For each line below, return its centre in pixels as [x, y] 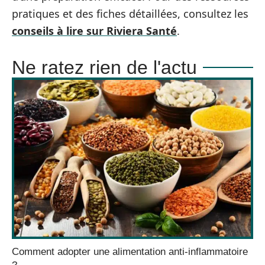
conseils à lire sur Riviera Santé [94, 30]
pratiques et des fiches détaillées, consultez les [130, 13]
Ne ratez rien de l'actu [104, 67]
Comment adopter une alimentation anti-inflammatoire [130, 252]
